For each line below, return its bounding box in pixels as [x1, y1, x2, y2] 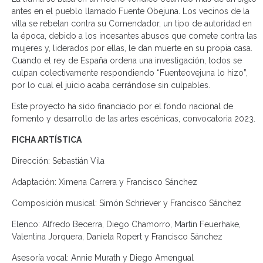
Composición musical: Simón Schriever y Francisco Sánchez [12, 198, 241, 208]
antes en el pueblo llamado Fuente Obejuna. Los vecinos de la [12, 6, 249, 16]
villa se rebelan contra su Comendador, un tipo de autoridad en [12, 18, 252, 28]
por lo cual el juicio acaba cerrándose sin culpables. [12, 80, 210, 90]
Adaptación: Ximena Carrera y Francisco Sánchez [12, 177, 197, 187]
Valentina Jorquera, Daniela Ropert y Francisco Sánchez [12, 231, 222, 241]
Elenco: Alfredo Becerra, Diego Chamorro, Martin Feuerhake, [12, 219, 241, 229]
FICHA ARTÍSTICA [12, 134, 83, 144]
